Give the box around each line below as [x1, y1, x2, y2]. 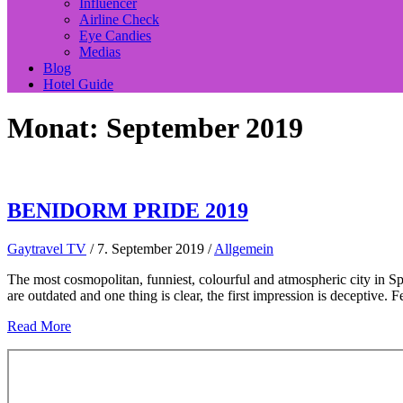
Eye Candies [79, 28, 151, 43]
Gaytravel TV [7, 240, 86, 256]
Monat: [7, 112, 106, 145]
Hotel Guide [43, 76, 113, 92]
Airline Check [79, 12, 159, 27]
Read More [7, 318, 71, 334]
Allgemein [214, 240, 273, 256]
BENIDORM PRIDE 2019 [7, 198, 248, 222]
